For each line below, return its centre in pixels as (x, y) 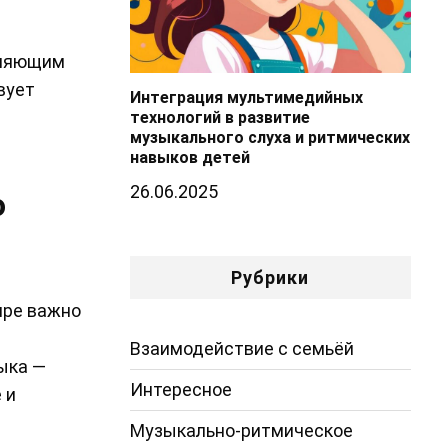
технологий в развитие (219, 117)
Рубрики (270, 277)
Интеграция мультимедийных (246, 97)
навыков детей (189, 157)
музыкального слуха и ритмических (269, 137)
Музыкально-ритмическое (241, 430)
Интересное (180, 389)
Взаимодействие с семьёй (241, 348)
